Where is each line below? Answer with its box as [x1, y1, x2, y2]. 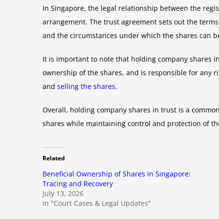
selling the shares [57, 81, 115, 91]
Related [43, 153, 65, 162]
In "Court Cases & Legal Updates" [43, 198, 151, 208]
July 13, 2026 [43, 188, 84, 198]
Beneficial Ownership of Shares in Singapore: [43, 169, 191, 178]
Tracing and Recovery [43, 178, 113, 188]
